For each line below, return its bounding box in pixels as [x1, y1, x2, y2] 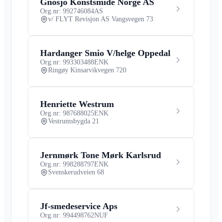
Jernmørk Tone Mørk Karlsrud [40, 150, 161, 160]
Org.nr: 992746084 [40, 7, 94, 15]
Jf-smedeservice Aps [40, 201, 117, 211]
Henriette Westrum [40, 99, 114, 109]
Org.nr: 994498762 [40, 211, 94, 219]
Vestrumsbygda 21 [48, 117, 99, 125]
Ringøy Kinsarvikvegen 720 [48, 66, 126, 74]
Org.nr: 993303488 [40, 58, 94, 66]
